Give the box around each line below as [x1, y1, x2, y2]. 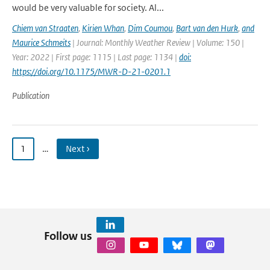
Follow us [43, 228, 92, 243]
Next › [66, 143, 90, 154]
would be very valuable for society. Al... [12, 2, 164, 13]
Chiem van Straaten [12, 22, 78, 34]
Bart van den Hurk [176, 22, 238, 34]
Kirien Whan [82, 22, 124, 34]
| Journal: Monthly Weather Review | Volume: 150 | [71, 37, 244, 48]
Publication [12, 90, 49, 101]
